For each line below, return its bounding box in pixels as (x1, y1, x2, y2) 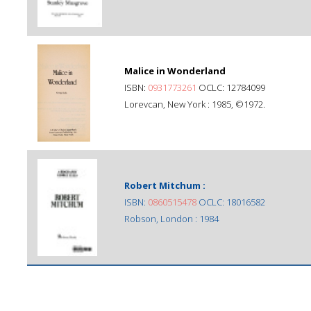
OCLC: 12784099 (196, 81, 265, 94)
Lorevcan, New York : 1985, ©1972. (124, 98, 265, 110)
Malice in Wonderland (124, 65, 226, 77)
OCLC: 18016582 (196, 196, 265, 208)
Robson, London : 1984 (124, 212, 219, 225)
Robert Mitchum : (124, 179, 205, 192)
